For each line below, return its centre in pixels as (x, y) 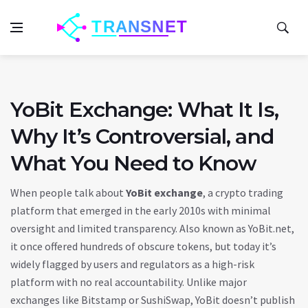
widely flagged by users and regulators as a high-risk (132, 264)
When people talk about (68, 192)
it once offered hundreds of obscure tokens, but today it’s (143, 246)
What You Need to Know (134, 163)
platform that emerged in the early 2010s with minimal (141, 210)
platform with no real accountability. (97, 282)
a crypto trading (245, 192)
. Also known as (212, 228)
